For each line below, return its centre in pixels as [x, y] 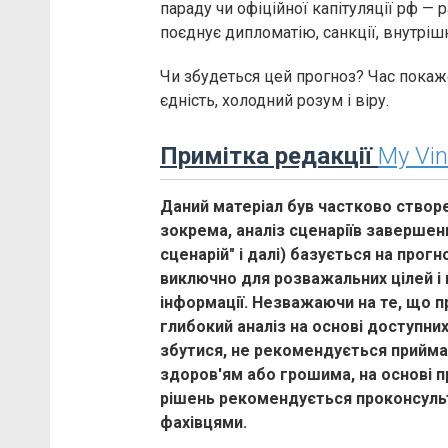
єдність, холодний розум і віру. [274, 100]
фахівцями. [203, 422]
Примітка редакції [269, 155]
